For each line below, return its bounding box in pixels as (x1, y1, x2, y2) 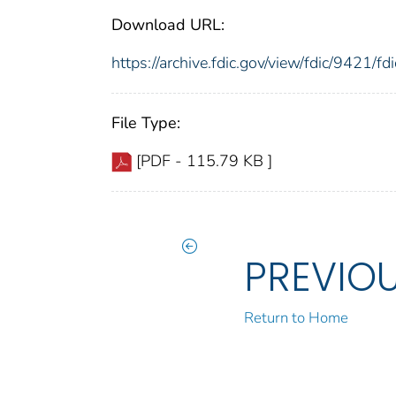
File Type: (111, 112, 180, 134)
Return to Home (244, 308, 349, 329)
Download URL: (111, 14, 225, 36)
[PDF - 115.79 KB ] (136, 150, 272, 172)
